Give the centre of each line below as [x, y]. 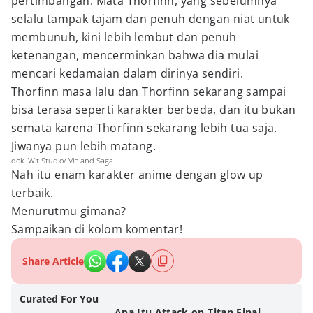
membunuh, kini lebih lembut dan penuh [124, 37]
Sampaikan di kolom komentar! [99, 229]
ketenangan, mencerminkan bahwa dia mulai [135, 55]
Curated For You [59, 299]
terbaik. [32, 193]
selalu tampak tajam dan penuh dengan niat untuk [151, 19]
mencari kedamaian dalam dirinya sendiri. [127, 73]
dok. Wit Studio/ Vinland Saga [62, 160]
